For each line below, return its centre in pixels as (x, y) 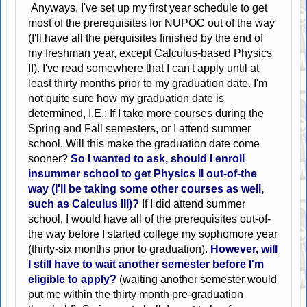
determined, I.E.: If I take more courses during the (146, 113)
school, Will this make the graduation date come (144, 143)
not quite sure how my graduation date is (126, 98)
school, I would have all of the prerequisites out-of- (150, 219)
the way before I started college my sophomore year (153, 234)
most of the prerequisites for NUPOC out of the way (152, 23)
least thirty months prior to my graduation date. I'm (148, 83)
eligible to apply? (73, 279)
